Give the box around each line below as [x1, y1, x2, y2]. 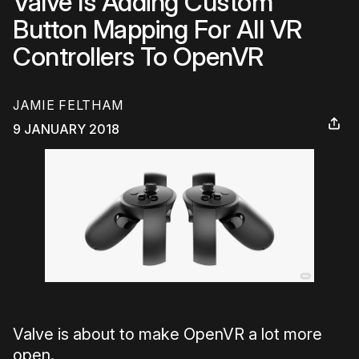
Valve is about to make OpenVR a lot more [13, 324, 322, 344]
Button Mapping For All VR [13, 14, 302, 45]
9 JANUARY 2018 [13, 121, 119, 138]
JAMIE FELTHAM [13, 97, 124, 114]
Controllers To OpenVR [13, 41, 264, 72]
